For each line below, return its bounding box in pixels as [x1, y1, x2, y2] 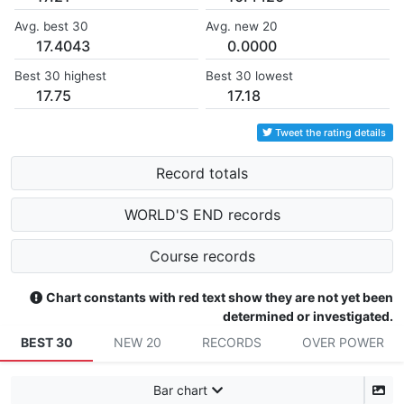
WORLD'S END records [124, 206, 280, 225]
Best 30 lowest [206, 69, 293, 84]
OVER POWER [301, 335, 384, 351]
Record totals [156, 164, 248, 183]
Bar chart [152, 382, 207, 399]
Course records [149, 247, 255, 266]
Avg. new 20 [206, 19, 278, 34]
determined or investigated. [223, 308, 393, 325]
